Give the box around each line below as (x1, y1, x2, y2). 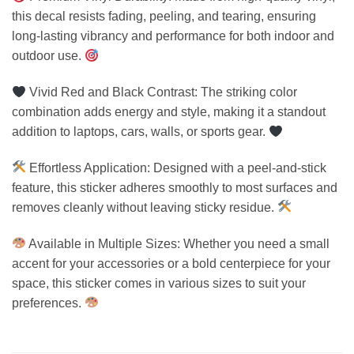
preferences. (12, 296, 85, 310)
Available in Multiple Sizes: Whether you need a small (26, 236, 330, 250)
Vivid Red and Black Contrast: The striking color (26, 85, 298, 99)
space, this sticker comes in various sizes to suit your (12, 276, 306, 290)
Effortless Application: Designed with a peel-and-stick (26, 160, 327, 175)
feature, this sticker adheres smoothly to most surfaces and (12, 180, 337, 194)
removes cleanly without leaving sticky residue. (12, 200, 277, 214)
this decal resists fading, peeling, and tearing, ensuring (12, 9, 316, 24)
